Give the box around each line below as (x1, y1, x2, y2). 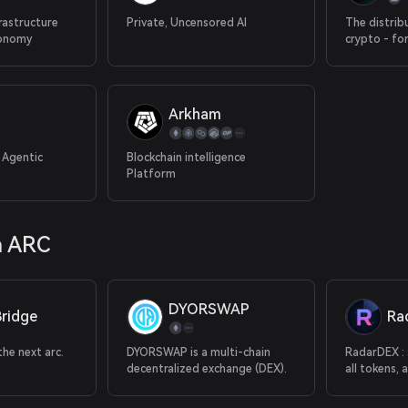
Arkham (168, 106, 222, 123)
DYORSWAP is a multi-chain (127, 346, 271, 359)
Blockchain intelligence (127, 151, 247, 164)
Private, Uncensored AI (127, 16, 248, 29)
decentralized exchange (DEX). (127, 362, 288, 375)
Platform (127, 168, 177, 180)
